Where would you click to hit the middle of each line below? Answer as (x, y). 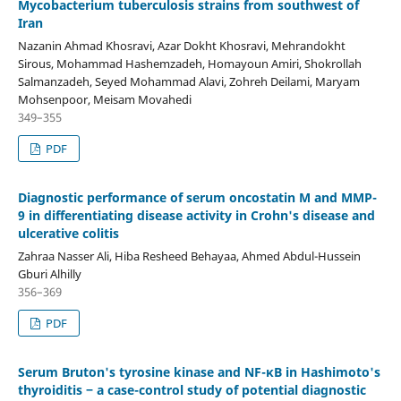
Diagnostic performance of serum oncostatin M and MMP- (197, 197)
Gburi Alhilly (49, 273)
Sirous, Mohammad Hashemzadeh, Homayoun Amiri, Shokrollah (189, 63)
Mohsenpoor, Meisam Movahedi (104, 99)
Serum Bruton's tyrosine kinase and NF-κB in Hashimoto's (199, 371)
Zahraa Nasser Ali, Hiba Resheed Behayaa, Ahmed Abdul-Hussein (189, 256)
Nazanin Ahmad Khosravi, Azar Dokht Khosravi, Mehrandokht (181, 45)
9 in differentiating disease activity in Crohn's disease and (196, 215)
